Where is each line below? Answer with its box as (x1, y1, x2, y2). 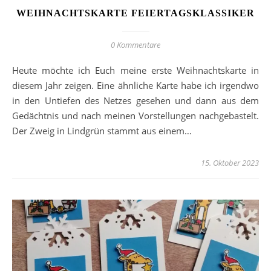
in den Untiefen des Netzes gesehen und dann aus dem (12, 94, 259, 107)
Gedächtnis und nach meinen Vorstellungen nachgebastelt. (12, 109, 259, 122)
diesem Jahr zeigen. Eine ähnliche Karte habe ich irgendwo (12, 79, 259, 92)
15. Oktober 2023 (201, 157, 259, 169)
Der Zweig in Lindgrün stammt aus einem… (12, 125, 192, 137)
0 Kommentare (111, 39, 160, 51)
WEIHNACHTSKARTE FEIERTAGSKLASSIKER (16, 8, 255, 19)
